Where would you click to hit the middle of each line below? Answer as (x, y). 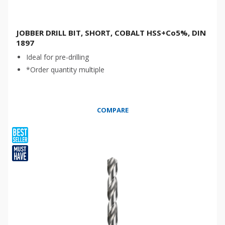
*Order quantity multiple (65, 70)
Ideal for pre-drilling (58, 57)
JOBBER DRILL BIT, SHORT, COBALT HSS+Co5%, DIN (111, 33)
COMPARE (113, 110)
